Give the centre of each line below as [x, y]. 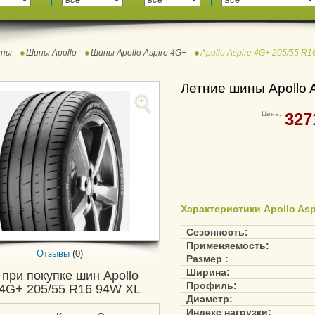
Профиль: [212, 285]
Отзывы [54, 253]
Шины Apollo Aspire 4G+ [139, 53]
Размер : [207, 259]
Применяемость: [228, 245]
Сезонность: [217, 232]
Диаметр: [210, 299]
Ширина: [208, 272]
